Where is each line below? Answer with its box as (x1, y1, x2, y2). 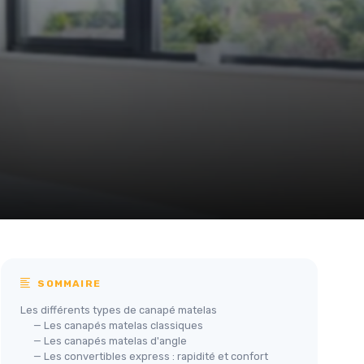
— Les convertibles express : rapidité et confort (33, 349, 268, 362)
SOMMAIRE (34, 277, 102, 289)
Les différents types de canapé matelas (20, 303, 217, 316)
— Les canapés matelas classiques (33, 318, 203, 331)
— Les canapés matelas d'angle (33, 334, 187, 347)
